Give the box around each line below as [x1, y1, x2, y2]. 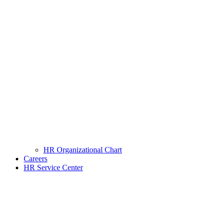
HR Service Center [24, 163, 83, 172]
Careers [24, 154, 47, 163]
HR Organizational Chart [43, 146, 122, 154]
